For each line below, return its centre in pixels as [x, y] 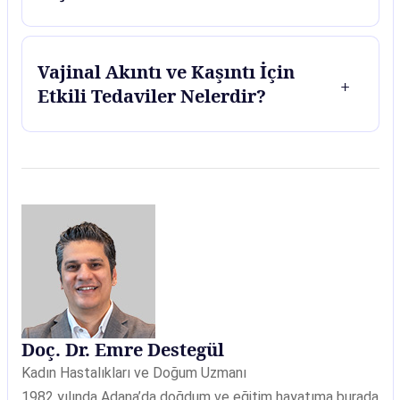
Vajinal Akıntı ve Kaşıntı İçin [166, 72]
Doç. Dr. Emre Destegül [122, 350]
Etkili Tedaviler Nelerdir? [152, 96]
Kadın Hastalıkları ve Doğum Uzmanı [133, 373]
